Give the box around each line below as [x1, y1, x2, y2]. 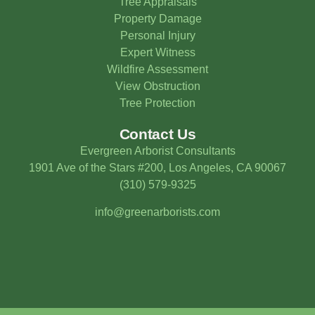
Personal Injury [120, 30, 195, 42]
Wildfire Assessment [107, 63, 208, 76]
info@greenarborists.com [95, 205, 220, 218]
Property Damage [113, 13, 202, 25]
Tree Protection [120, 97, 195, 110]
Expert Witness [120, 46, 195, 59]
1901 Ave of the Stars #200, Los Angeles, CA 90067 [29, 162, 286, 174]
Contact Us [119, 126, 196, 143]
